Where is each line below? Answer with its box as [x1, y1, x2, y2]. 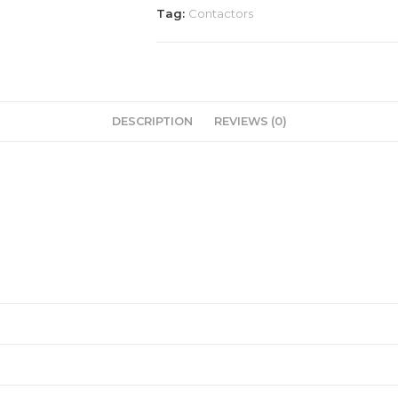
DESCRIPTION [111, 115, 193, 128]
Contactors [188, 6, 253, 20]
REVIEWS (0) [213, 115, 287, 128]
